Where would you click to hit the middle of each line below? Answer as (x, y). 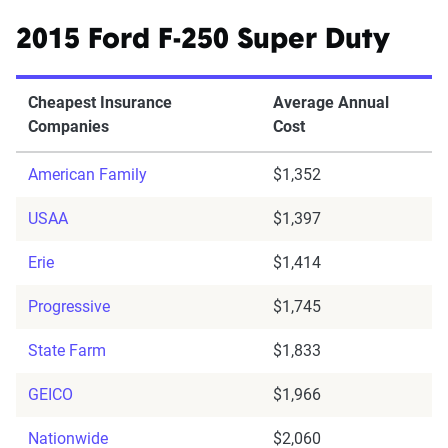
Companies (68, 127)
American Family (87, 175)
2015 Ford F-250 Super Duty (203, 41)
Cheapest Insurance (100, 103)
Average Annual (331, 103)
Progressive (69, 307)
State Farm (67, 351)
